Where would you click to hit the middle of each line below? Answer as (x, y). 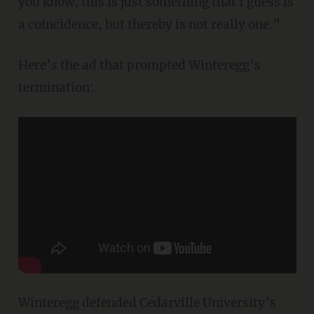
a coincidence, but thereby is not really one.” (149, 24)
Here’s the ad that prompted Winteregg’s (139, 65)
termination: (56, 87)
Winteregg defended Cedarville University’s (147, 302)
